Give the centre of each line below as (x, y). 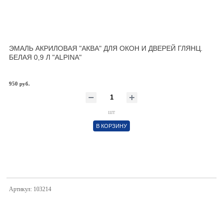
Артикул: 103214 (30, 189)
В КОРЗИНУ (111, 126)
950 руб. (19, 84)
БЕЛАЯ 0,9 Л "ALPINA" (45, 57)
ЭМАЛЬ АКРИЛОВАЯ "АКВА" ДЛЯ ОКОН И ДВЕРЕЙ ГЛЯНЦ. (106, 48)
